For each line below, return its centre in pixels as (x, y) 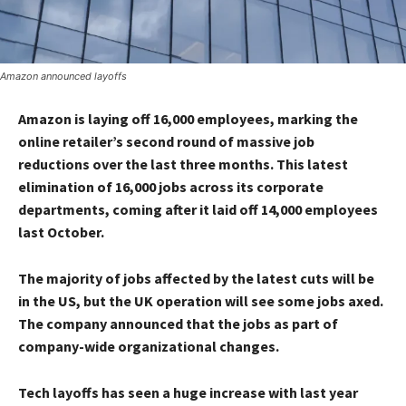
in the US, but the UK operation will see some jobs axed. (201, 300)
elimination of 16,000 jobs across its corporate (171, 186)
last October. (61, 232)
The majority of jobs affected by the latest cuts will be (196, 278)
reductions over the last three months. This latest (183, 164)
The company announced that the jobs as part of (178, 323)
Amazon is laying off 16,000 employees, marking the (188, 118)
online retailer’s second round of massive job (166, 141)
